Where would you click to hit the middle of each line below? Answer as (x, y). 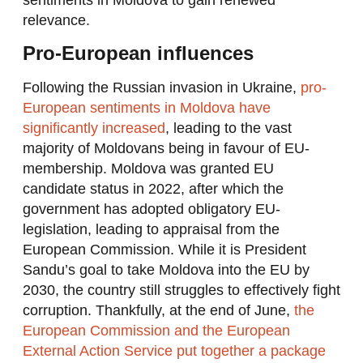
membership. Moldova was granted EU (148, 169)
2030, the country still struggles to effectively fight (181, 290)
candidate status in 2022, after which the (153, 189)
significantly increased (94, 128)
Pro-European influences (138, 53)
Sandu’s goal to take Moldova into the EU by (166, 270)
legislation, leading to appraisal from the (151, 230)
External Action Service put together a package (174, 351)
